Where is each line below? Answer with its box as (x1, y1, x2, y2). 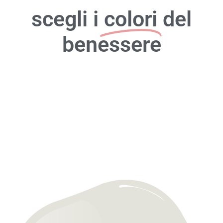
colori (104, 6, 157, 32)
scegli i (31, 6, 99, 32)
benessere (62, 32, 161, 57)
